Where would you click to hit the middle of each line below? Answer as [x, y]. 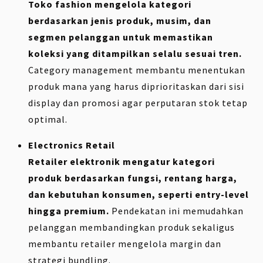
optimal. [48, 119]
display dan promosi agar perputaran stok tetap [138, 102]
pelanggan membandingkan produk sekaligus [131, 227]
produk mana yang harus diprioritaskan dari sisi [136, 86]
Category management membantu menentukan [137, 70]
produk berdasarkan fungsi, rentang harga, [133, 178]
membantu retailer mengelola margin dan [125, 243]
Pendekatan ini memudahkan [176, 210]
